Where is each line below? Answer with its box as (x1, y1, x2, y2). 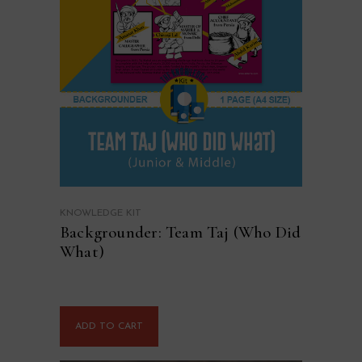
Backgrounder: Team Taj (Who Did (60, 221, 301, 242)
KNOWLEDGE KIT (60, 208, 141, 218)
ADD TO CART (75, 322, 143, 332)
